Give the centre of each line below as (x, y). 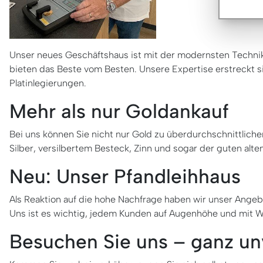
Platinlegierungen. (48, 83)
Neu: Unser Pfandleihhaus (125, 176)
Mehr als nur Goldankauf (119, 111)
